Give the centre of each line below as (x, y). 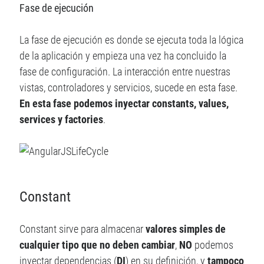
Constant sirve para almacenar (83, 229)
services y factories (62, 120)
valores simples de (186, 229)
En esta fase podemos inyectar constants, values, (124, 104)
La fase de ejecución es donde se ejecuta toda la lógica (132, 40)
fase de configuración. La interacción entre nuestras (125, 72)
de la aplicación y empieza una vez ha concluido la (123, 56)
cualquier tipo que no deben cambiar (98, 245)
